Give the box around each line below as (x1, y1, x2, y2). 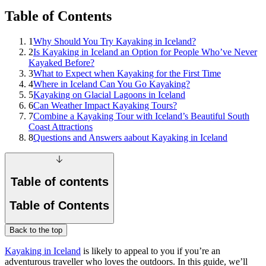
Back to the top (9, 226, 62, 235)
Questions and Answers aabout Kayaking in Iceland (33, 132, 227, 142)
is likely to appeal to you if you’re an (81, 246, 220, 256)
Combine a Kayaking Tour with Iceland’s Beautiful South (33, 110, 249, 121)
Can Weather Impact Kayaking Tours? (33, 100, 177, 110)
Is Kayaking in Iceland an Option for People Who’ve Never (33, 46, 257, 57)
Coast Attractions (28, 121, 93, 132)
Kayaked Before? (28, 57, 94, 68)
